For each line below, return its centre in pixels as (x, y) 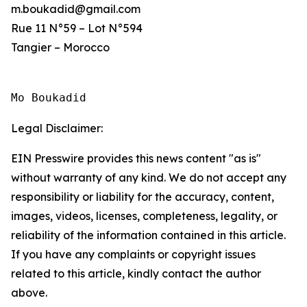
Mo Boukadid (49, 98)
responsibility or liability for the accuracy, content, (143, 197)
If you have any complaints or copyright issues (133, 254)
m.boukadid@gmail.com (76, 9)
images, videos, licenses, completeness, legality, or (144, 216)
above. (29, 293)
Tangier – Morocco (60, 47)
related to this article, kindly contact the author (136, 273)
